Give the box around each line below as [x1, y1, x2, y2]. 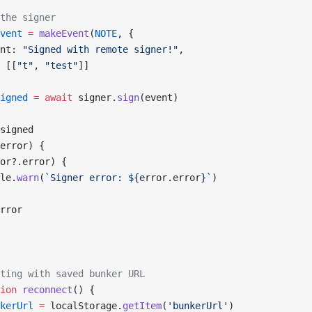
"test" [45, 60, 78, 71]
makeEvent [33, 28, 89, 39]
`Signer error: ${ [45, 172, 139, 183]
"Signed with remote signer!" [22, 44, 178, 55]
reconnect [17, 284, 72, 295]
